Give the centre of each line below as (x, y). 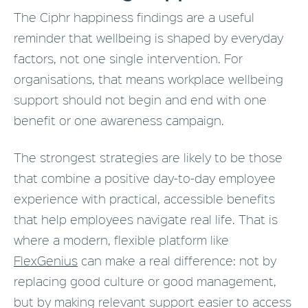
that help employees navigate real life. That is (146, 219)
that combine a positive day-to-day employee (145, 178)
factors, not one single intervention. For (128, 58)
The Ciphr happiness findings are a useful (134, 17)
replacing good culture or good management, (145, 281)
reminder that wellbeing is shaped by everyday (148, 38)
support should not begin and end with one (140, 100)
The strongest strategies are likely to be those (148, 157)
